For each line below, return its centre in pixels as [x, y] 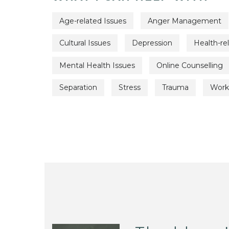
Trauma [175, 88]
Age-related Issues [93, 21]
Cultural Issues [85, 43]
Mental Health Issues [97, 65]
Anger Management [185, 21]
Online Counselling [190, 65]
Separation [78, 88]
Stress [130, 88]
